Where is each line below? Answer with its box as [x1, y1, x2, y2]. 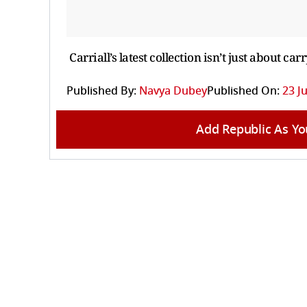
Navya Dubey [139, 82, 207, 99]
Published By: [66, 82, 136, 99]
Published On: [207, 82, 280, 99]
